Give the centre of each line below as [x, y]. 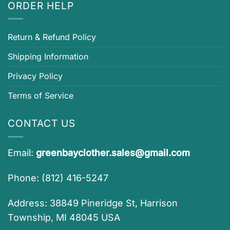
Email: [22, 152]
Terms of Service [41, 96]
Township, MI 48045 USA [64, 217]
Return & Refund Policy [52, 37]
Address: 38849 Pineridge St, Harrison [93, 203]
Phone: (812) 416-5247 [58, 178]
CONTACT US [42, 123]
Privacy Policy [35, 76]
